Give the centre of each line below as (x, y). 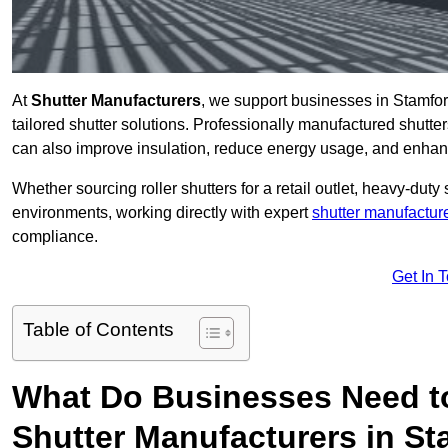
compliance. (55, 237)
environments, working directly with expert (162, 213)
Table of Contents (98, 330)
